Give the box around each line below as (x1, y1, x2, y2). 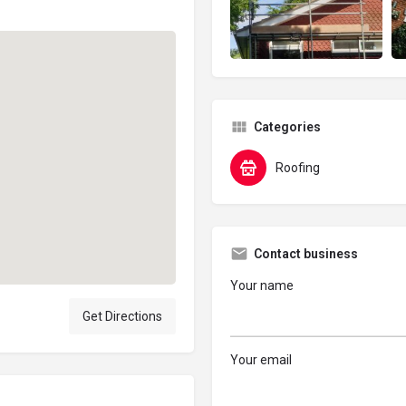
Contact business (254, 246, 358, 261)
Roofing (275, 159, 320, 175)
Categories (254, 119, 321, 134)
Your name (230, 277, 294, 293)
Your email (230, 353, 292, 368)
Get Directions (82, 309, 162, 324)
